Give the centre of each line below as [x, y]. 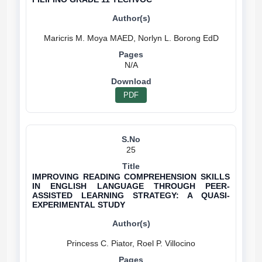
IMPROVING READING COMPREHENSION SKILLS [131, 177]
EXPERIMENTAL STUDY [79, 205]
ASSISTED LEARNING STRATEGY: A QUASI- [131, 195]
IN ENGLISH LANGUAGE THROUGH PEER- [131, 186]
